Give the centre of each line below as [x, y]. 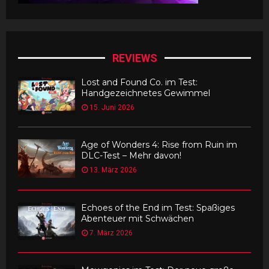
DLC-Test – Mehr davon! [131, 156]
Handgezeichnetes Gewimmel [146, 93]
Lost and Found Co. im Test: [139, 82]
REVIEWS [134, 58]
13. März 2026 [113, 170]
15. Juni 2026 [112, 107]
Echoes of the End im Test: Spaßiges [158, 207]
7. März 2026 [111, 233]
